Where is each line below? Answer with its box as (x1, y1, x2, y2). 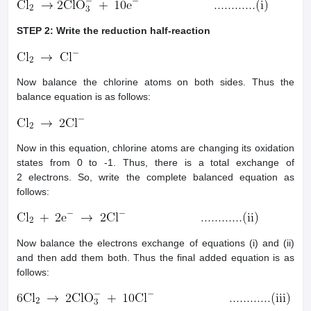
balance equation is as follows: (17, 91, 151, 103)
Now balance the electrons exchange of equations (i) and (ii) (17, 237, 294, 249)
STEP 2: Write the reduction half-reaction (17, 25, 210, 37)
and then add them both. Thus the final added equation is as (17, 252, 294, 264)
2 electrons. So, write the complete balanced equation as (17, 171, 294, 183)
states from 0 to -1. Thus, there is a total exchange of (17, 157, 294, 169)
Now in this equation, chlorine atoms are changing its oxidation (17, 142, 294, 154)
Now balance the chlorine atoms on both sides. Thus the (17, 76, 294, 88)
